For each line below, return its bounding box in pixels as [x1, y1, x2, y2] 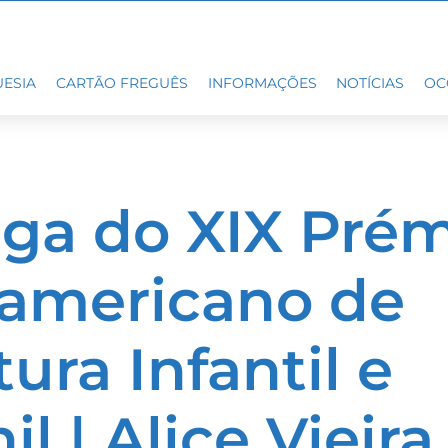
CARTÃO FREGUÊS [55, 74, 188, 93]
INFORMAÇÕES [207, 74, 317, 93]
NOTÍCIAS [336, 74, 405, 93]
